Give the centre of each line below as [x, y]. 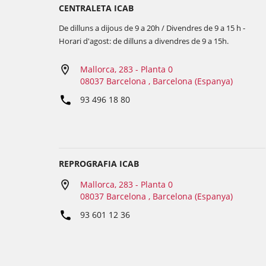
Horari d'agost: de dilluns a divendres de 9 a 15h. [144, 41]
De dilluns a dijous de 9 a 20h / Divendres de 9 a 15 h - [152, 28]
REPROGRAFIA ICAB [99, 164]
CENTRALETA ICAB [96, 8]
